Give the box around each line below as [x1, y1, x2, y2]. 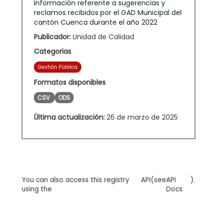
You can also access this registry [22, 175, 129, 185]
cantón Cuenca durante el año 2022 [34, 17, 157, 27]
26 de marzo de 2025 [105, 112, 178, 122]
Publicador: [34, 31, 71, 42]
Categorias [34, 46, 71, 56]
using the [22, 184, 52, 194]
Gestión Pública [38, 63, 77, 71]
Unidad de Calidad [71, 31, 134, 42]
